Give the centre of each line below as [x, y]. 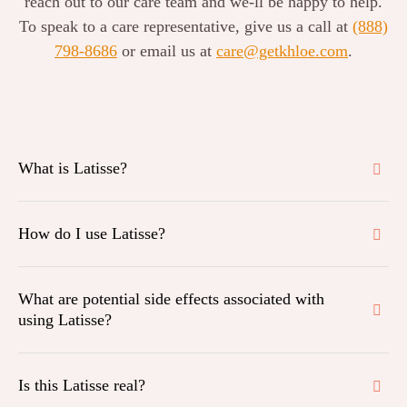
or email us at [167, 51]
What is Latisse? [73, 168]
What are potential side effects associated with [171, 299]
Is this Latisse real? [82, 385]
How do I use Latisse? [92, 233]
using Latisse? [65, 320]
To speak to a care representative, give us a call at [186, 26]
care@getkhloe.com [282, 51]
